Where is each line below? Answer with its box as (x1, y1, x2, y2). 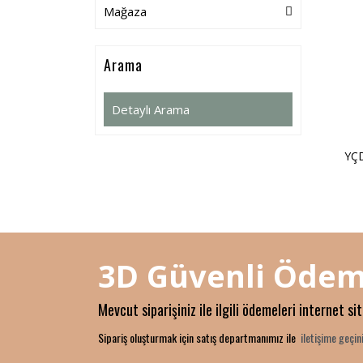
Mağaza (104, 3, 147, 19)
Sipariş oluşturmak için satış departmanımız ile (98, 329, 298, 347)
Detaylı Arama (112, 101, 190, 117)
